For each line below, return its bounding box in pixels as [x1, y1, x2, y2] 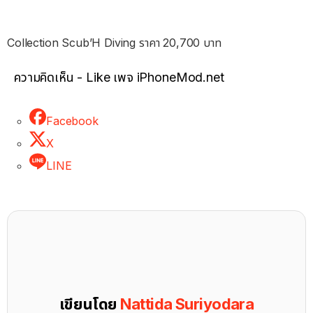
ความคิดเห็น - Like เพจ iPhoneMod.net [14, 70, 224, 85]
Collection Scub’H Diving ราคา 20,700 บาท [7, 36, 221, 50]
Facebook [46, 114, 99, 129]
